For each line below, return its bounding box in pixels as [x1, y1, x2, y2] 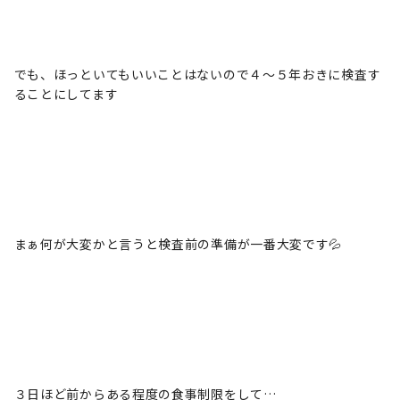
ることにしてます [13, 85, 119, 103]
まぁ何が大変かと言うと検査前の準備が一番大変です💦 [13, 235, 343, 253]
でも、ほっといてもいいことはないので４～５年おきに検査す [13, 65, 381, 83]
